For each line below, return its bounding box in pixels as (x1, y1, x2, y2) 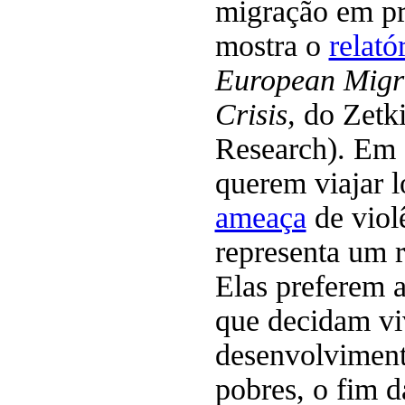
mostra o (214, 28, 329, 62)
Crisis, (214, 97, 304, 131)
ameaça (214, 200, 306, 234)
